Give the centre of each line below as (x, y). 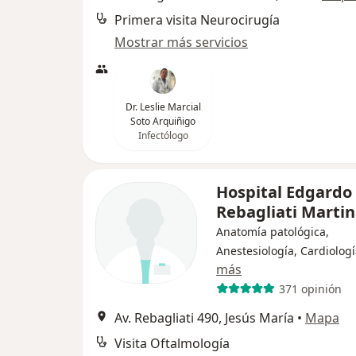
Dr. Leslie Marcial (163, 107)
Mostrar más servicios (181, 42)
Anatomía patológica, (273, 232)
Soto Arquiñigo (163, 121)
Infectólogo (163, 135)
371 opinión (310, 288)
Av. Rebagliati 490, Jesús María (204, 318)
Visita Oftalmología (172, 343)
